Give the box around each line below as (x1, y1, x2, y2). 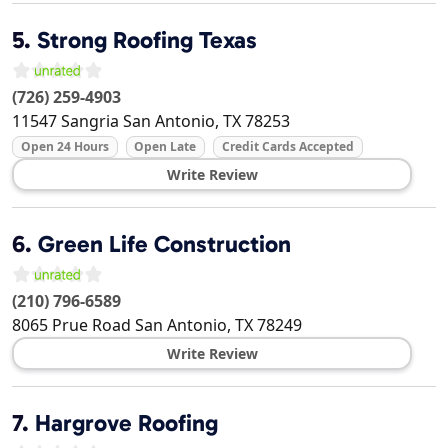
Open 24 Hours (20, 138, 109, 156)
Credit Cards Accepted (221, 138, 354, 156)
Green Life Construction (38, 230, 291, 259)
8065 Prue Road (12, 314, 131, 337)
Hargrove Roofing (35, 409, 218, 438)
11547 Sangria (12, 110, 119, 133)
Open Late (134, 138, 197, 156)
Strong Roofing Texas (37, 26, 257, 55)
